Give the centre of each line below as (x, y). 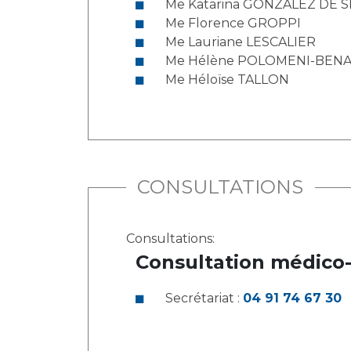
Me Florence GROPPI (233, 23)
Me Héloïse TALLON (227, 80)
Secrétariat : (204, 298)
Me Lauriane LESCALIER (241, 42)
